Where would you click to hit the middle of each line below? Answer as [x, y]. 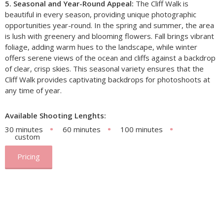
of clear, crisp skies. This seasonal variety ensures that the [104, 68]
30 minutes [24, 129]
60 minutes [82, 129]
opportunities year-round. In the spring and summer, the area [110, 25]
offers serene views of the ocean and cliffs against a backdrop [110, 57]
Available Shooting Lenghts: [55, 115]
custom [27, 136]
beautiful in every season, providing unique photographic [101, 14]
